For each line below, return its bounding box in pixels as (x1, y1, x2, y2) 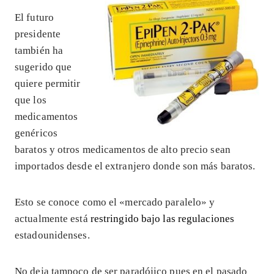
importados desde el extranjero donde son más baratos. (15, 160, 256, 172)
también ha (15, 44, 64, 56)
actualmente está (15, 212, 91, 224)
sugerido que (15, 61, 72, 73)
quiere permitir (15, 77, 81, 89)
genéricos (15, 127, 57, 139)
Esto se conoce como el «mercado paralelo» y (15, 196, 215, 208)
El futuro (15, 11, 54, 23)
